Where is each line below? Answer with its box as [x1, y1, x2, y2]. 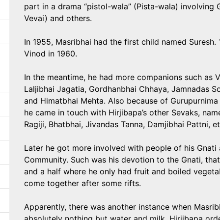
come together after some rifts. [24, 178, 141, 188]
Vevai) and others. [24, 13, 92, 23]
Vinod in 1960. [24, 49, 77, 58]
